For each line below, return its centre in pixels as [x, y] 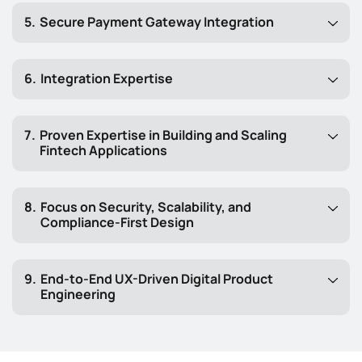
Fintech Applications [103, 151]
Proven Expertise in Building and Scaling [163, 135]
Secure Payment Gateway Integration [157, 22]
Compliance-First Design [117, 223]
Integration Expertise [107, 79]
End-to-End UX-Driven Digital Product [157, 279]
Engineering [78, 295]
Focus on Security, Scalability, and [146, 207]
